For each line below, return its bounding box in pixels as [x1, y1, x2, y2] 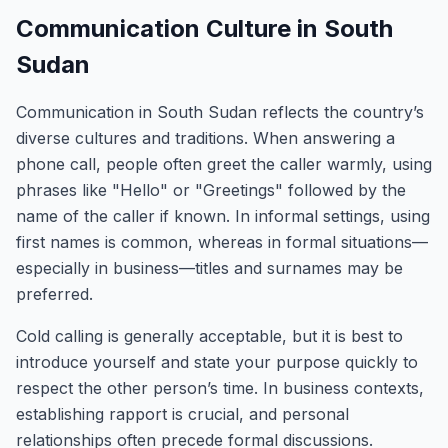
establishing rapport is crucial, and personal [16, 404, 349, 424]
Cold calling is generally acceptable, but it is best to [16, 326, 403, 346]
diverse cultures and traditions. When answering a [16, 128, 395, 148]
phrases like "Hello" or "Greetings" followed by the [16, 180, 406, 200]
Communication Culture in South [16, 14, 393, 43]
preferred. [16, 284, 93, 304]
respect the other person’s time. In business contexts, [16, 378, 424, 398]
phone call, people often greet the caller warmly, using [16, 154, 432, 174]
